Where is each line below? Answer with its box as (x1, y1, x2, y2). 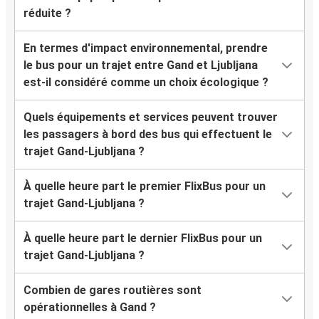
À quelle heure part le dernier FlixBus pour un (23, 231, 262, 246)
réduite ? (23, 6, 71, 21)
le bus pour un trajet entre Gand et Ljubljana (23, 58, 258, 73)
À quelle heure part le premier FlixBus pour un (23, 179, 266, 194)
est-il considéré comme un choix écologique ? (23, 75, 268, 90)
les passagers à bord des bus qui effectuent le (23, 127, 272, 142)
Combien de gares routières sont (23, 283, 202, 298)
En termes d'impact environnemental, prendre (23, 41, 268, 56)
